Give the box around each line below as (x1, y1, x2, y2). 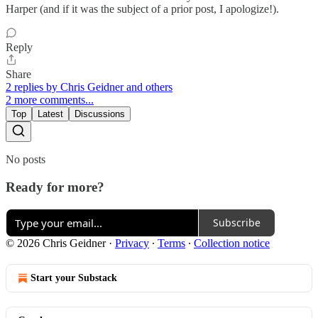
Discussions (75, 109, 125, 120)
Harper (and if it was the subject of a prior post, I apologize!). (6, 3, 279, 16)
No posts (6, 153, 45, 166)
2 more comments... (6, 94, 94, 106)
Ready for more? (6, 179, 104, 194)
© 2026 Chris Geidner (6, 236, 106, 249)
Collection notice (194, 236, 270, 249)
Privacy (115, 236, 149, 249)
